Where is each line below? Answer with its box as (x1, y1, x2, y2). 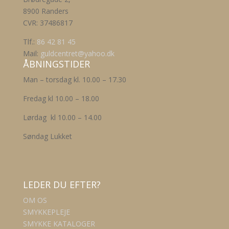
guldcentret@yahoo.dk (40, 49, 114, 58)
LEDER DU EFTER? (22, 178, 101, 191)
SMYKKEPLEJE (22, 207, 70, 217)
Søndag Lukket (22, 131, 72, 141)
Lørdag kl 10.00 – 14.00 (22, 112, 102, 122)
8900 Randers (22, 6, 68, 16)
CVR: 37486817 (22, 18, 73, 28)
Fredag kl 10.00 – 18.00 (22, 94, 99, 103)
